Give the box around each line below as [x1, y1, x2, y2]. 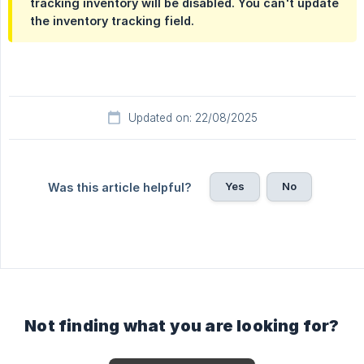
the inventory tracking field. [30, 14, 194, 28]
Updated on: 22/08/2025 [128, 111, 258, 125]
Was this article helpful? [47, 180, 192, 195]
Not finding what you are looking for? [24, 316, 340, 336]
